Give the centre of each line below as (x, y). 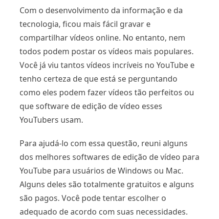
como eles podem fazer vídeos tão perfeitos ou (107, 93)
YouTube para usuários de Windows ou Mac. (101, 171)
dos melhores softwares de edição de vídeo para (109, 157)
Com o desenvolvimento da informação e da (101, 11)
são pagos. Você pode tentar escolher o (93, 198)
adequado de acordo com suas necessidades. (104, 212)
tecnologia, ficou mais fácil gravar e (85, 24)
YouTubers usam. (51, 120)
